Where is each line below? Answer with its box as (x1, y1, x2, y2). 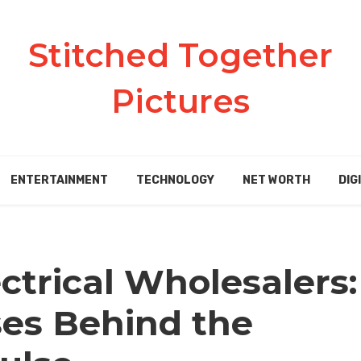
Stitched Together (28, 35, 333, 75)
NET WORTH (242, 173, 310, 187)
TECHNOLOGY (135, 173, 214, 187)
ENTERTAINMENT (10, 173, 108, 187)
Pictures (111, 81, 250, 121)
